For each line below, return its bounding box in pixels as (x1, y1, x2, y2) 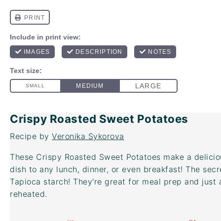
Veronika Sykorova (52, 131, 124, 141)
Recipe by (10, 131, 52, 141)
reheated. (10, 189, 47, 199)
